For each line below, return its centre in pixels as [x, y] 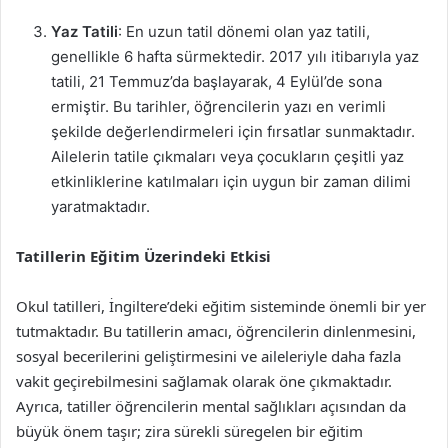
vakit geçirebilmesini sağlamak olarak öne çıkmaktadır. [204, 381]
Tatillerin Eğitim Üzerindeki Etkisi [143, 256]
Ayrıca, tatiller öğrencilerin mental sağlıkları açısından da [211, 406]
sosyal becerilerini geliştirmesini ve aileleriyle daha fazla [208, 356]
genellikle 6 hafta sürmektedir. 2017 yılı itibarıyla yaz [235, 56]
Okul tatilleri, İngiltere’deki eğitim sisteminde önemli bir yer [221, 306]
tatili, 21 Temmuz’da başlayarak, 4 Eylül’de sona [216, 81]
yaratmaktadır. [100, 206]
